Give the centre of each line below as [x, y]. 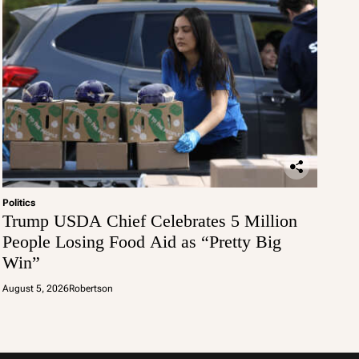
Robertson [91, 288]
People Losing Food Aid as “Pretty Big [141, 242]
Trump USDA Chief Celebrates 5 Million [149, 221]
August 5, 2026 [35, 288]
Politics [18, 203]
